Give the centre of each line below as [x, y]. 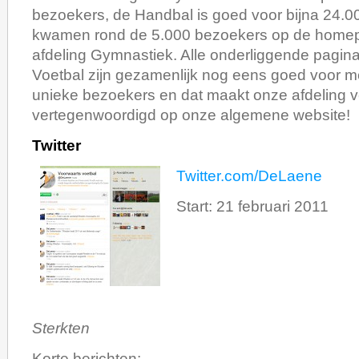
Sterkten [61, 329]
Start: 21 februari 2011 [252, 207]
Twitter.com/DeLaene [249, 176]
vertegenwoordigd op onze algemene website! [191, 115]
